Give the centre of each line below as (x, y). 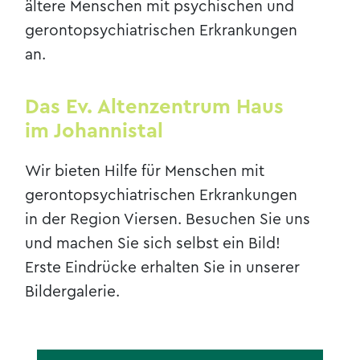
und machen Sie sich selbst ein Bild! (153, 243)
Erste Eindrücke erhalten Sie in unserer (163, 267)
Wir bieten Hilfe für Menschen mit (145, 171)
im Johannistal (94, 131)
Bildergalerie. (73, 291)
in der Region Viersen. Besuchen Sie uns (168, 219)
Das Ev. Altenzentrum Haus (155, 107)
